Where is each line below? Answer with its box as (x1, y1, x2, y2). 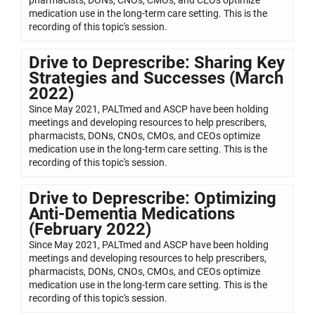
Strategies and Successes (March (29, 67, 283, 88)
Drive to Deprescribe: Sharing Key (29, 52, 285, 72)
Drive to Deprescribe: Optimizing (29, 188, 276, 208)
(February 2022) (29, 219, 151, 239)
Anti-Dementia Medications (29, 203, 235, 224)
